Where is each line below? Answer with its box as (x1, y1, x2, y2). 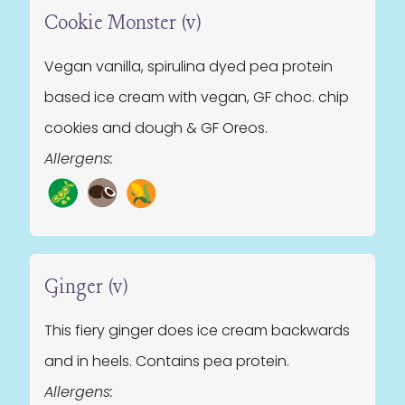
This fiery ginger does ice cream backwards (44, 320, 350, 341)
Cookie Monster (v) (44, 11, 202, 36)
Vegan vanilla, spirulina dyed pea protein (44, 56, 333, 77)
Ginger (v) (44, 275, 128, 300)
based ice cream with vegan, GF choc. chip (44, 87, 349, 108)
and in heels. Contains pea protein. (44, 351, 289, 372)
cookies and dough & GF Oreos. (44, 118, 268, 138)
